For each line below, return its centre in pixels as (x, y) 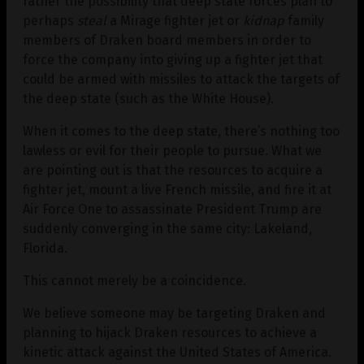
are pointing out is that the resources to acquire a (173, 170)
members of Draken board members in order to (167, 40)
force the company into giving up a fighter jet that (173, 59)
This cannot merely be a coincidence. (134, 280)
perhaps (50, 20)
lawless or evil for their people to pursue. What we (172, 150)
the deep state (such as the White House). (148, 98)
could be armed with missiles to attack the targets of (181, 79)
